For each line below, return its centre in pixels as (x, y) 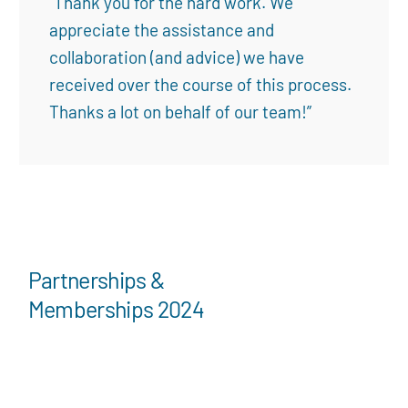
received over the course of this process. (201, 84)
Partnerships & (96, 280)
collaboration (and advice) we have (177, 57)
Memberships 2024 (116, 309)
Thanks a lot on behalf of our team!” (181, 112)
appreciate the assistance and (162, 30)
